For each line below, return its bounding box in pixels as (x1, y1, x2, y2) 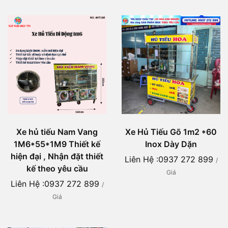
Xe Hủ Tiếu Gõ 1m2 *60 (125, 127, 217, 137)
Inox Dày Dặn (145, 139, 197, 150)
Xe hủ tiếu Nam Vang (16, 127, 98, 137)
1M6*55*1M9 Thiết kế (14, 139, 100, 150)
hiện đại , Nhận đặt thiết (11, 151, 103, 162)
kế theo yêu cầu (26, 163, 88, 174)
